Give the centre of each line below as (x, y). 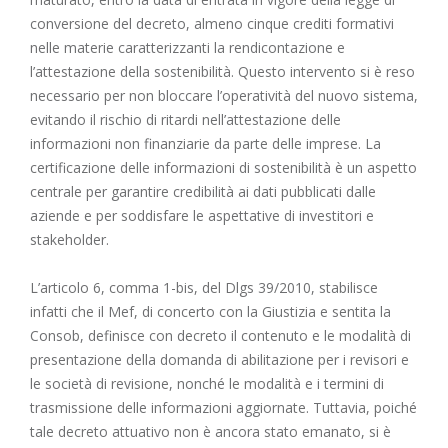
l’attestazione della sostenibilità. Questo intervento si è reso (222, 72)
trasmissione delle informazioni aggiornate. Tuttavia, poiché (223, 408)
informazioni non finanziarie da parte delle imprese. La (205, 144)
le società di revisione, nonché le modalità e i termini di (207, 384)
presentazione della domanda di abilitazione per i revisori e (219, 360)
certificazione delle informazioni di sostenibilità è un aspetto (223, 168)
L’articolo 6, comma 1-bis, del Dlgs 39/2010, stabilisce (204, 288)
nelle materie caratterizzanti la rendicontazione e (187, 48)
